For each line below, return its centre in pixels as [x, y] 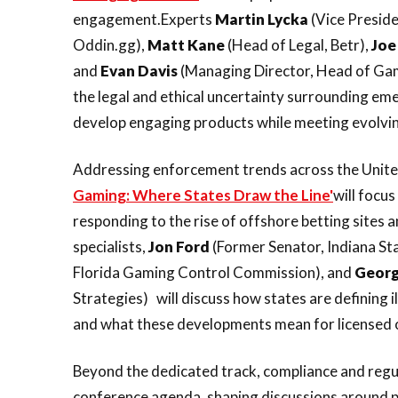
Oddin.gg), [110, 45]
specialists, [111, 247]
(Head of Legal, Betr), [298, 45]
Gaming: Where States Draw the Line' [203, 195]
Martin [240, 19]
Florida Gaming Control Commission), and [214, 272]
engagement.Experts [144, 19]
